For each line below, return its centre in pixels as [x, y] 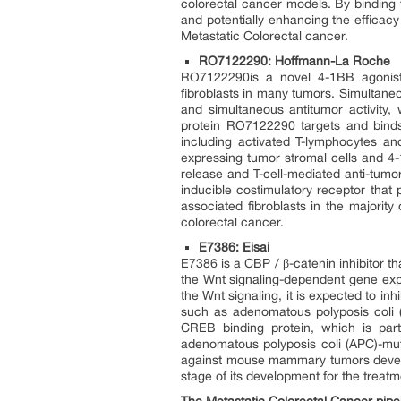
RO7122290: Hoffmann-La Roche [294, 61]
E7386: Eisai [234, 247]
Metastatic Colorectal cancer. [264, 36]
